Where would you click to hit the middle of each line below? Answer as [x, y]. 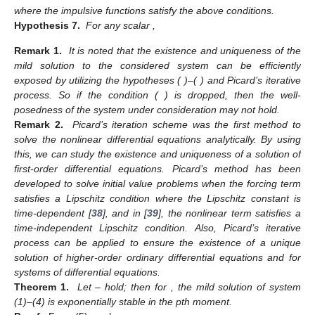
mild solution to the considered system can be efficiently [157, 65]
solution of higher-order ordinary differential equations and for [157, 257]
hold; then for [138, 287]
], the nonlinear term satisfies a [230, 213]
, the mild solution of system [236, 287]
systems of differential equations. [87, 272]
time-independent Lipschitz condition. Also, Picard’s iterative [157, 227]
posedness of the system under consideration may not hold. [147, 109]
